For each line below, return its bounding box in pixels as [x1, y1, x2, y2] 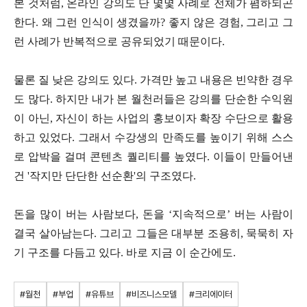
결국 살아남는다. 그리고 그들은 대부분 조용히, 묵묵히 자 [14, 227, 293, 239]
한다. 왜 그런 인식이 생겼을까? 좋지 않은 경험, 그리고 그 [14, 16, 293, 28]
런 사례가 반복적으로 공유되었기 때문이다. [14, 35, 225, 47]
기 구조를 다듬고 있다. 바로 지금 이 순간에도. [14, 246, 236, 258]
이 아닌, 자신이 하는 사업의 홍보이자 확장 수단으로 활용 [14, 112, 293, 124]
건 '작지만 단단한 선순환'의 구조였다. [14, 169, 196, 182]
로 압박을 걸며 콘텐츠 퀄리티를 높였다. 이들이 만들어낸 [14, 150, 293, 162]
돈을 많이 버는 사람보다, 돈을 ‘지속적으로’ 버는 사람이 [14, 208, 293, 220]
